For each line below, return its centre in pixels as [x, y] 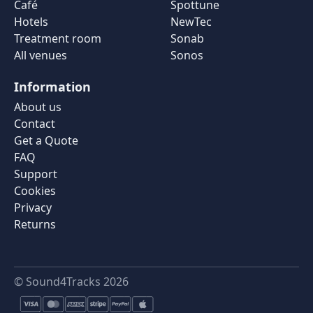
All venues [41, 56]
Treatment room [58, 39]
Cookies [35, 191]
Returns [35, 225]
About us [38, 107]
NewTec [191, 22]
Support [36, 174]
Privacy [33, 208]
